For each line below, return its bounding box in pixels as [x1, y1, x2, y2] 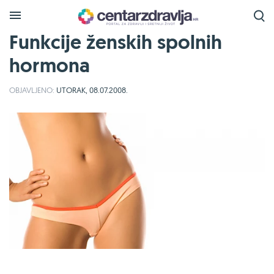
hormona [9, 53, 90, 78]
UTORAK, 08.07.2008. [54, 85, 128, 95]
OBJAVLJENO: [9, 85, 54, 95]
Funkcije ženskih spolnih [9, 29, 222, 55]
